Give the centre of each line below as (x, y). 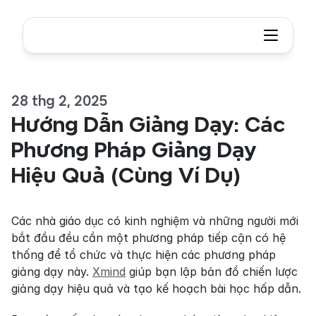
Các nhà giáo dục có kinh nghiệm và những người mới (155, 221)
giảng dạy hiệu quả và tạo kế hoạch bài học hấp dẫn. (156, 288)
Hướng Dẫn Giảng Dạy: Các (148, 124)
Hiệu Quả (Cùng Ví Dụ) (126, 175)
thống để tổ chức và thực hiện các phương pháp (144, 255)
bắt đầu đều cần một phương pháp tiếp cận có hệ (148, 238)
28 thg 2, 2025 (59, 101)
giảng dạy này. (52, 272)
